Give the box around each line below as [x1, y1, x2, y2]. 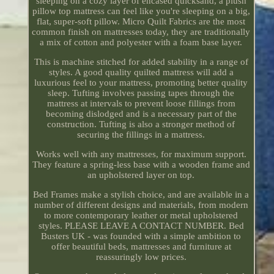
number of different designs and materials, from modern [34, 200, 248, 210]
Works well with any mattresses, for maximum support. [35, 149, 246, 160]
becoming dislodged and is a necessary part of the [45, 109, 237, 119]
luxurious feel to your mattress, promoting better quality [34, 78, 248, 88]
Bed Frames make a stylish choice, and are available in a [33, 190, 250, 200]
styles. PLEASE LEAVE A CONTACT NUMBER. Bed [38, 221, 244, 231]
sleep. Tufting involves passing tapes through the [48, 88, 235, 98]
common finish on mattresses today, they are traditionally [32, 27, 251, 37]
